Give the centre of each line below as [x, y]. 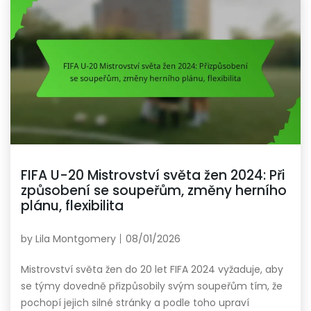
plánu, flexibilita [72, 205]
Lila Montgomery [76, 238]
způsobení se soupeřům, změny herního [154, 190]
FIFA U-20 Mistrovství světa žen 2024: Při [153, 175]
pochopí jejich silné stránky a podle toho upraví [135, 302]
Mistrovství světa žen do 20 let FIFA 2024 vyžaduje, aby [152, 269]
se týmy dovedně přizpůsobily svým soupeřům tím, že [152, 286]
